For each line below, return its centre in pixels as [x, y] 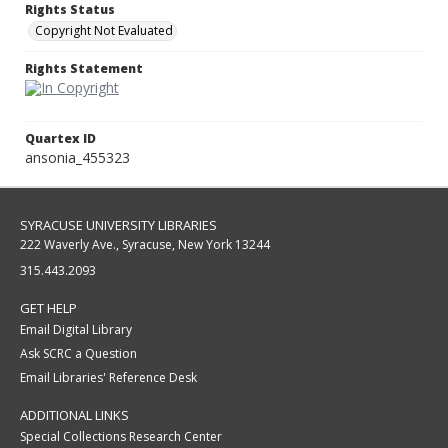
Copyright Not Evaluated [104, 31]
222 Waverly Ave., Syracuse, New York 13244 [145, 245]
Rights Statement [84, 69]
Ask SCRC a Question [78, 354]
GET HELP [48, 308]
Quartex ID [60, 139]
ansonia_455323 [77, 158]
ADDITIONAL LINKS [74, 415]
